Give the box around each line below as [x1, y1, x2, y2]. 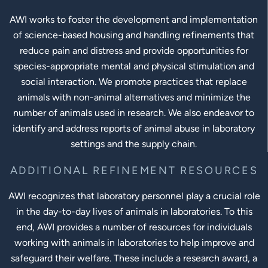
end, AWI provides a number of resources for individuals [16, 221, 252, 233]
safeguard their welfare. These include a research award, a [11, 252, 257, 264]
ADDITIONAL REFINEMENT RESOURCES [10, 164, 258, 177]
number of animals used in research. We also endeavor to [13, 107, 254, 119]
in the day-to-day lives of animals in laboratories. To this [16, 206, 252, 218]
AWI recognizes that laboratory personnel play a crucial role [8, 190, 260, 202]
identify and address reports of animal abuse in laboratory [13, 123, 255, 135]
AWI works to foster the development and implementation [10, 14, 258, 26]
